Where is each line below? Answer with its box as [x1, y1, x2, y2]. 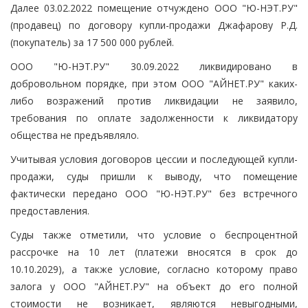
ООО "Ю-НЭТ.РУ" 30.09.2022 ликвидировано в [10, 59, 298, 73]
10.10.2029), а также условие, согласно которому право [10, 262, 298, 276]
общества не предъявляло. [10, 128, 139, 142]
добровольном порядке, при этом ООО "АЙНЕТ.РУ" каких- [10, 76, 298, 90]
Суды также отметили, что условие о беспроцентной [10, 228, 298, 241]
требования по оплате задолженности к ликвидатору [10, 111, 298, 124]
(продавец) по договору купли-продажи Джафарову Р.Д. [10, 18, 298, 32]
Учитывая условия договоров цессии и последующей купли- [10, 152, 298, 166]
